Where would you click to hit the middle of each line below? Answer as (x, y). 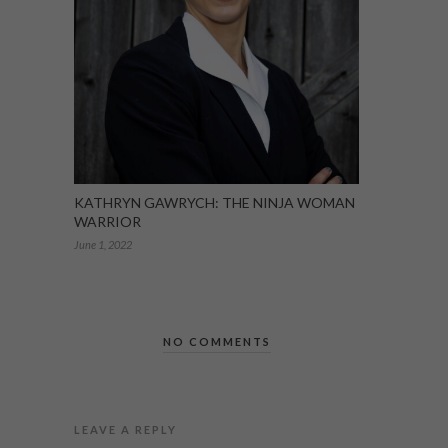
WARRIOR (107, 221)
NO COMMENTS (216, 341)
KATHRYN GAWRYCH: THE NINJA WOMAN (214, 202)
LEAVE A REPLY (125, 429)
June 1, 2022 (103, 244)
